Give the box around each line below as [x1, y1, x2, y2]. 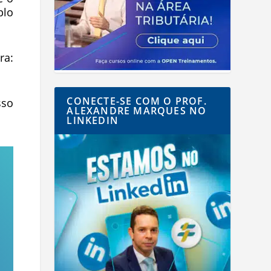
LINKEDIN [67, 114, 119, 128]
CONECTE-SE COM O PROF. [67, 94, 207, 108]
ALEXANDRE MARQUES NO [67, 104, 207, 118]
